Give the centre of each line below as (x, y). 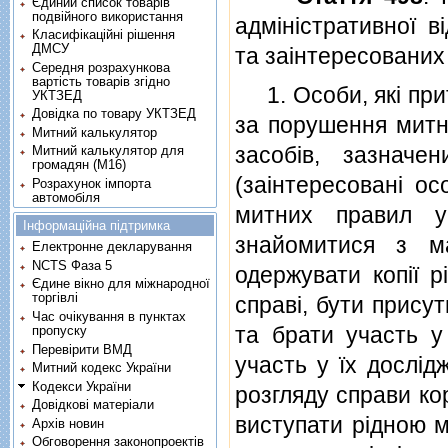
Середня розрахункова (101, 67)
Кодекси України (82, 386)
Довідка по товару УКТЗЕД (114, 114)
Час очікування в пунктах (109, 316)
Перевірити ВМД (82, 349)
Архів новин (68, 423)
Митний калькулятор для (108, 151)
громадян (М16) (79, 165)
